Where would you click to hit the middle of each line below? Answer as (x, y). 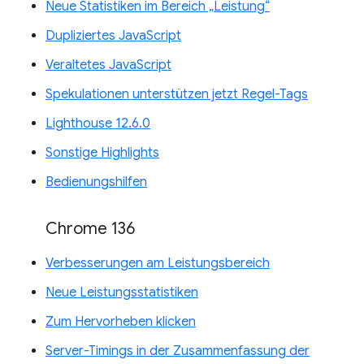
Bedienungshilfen (96, 182)
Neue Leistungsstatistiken (122, 293)
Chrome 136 (90, 229)
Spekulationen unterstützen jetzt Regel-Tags (177, 95)
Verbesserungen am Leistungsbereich (158, 264)
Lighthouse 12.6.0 (98, 124)
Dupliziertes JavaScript (113, 36)
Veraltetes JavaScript (108, 65)
